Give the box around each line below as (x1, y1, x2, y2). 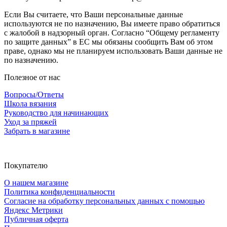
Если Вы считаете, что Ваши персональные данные (4, 10, 183, 19)
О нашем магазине (4, 178, 68, 187)
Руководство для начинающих (4, 108, 108, 117)
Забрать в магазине (4, 126, 70, 135)
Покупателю (4, 161, 48, 170)
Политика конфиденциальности (4, 187, 115, 196)
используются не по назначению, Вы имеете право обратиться (4, 19, 220, 28)
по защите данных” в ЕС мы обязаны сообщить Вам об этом (4, 37, 213, 46)
